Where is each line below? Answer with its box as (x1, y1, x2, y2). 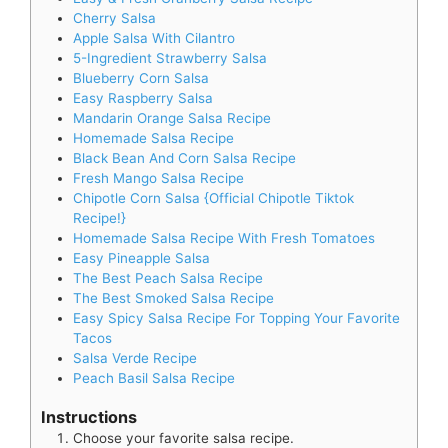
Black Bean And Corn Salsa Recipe (73, 149, 296, 166)
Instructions (41, 407, 137, 428)
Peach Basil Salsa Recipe (73, 369, 235, 386)
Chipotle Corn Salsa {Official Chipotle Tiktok (73, 189, 354, 206)
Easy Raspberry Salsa (73, 89, 213, 106)
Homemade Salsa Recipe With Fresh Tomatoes (73, 229, 375, 246)
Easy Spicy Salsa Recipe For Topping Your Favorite (73, 309, 400, 326)
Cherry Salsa (73, 9, 156, 26)
